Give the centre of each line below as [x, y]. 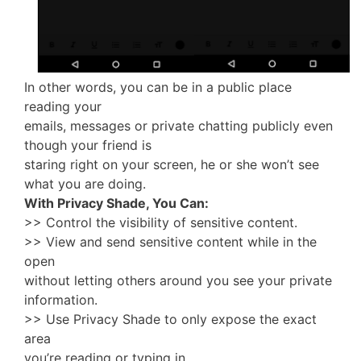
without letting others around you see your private [178, 281]
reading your [63, 107]
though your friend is [88, 145]
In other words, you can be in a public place [158, 87]
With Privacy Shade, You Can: [116, 203]
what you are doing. [85, 184]
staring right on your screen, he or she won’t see [172, 165]
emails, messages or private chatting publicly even [178, 126]
